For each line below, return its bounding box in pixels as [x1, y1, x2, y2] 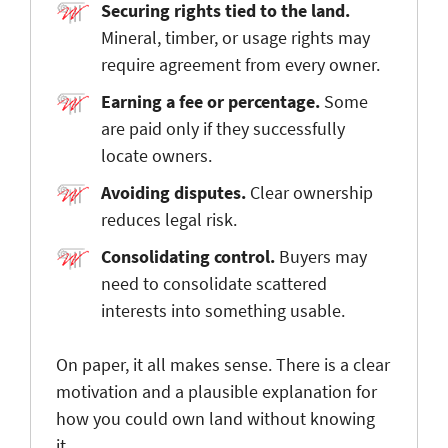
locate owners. [101, 143, 212, 167]
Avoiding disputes [101, 180, 241, 204]
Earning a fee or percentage [101, 89, 315, 113]
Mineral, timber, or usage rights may [101, 25, 370, 49]
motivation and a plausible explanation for [56, 379, 377, 403]
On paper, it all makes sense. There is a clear [56, 352, 390, 376]
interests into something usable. [101, 298, 345, 322]
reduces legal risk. [101, 207, 237, 231]
